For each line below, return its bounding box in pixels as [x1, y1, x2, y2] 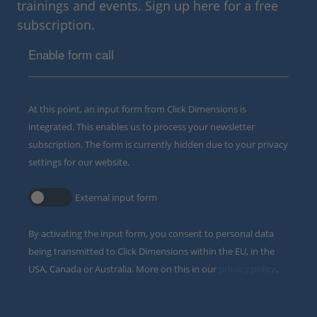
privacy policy [219, 262, 276, 275]
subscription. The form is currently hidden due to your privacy [28, 137, 288, 151]
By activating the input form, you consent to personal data [28, 226, 274, 240]
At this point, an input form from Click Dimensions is [28, 102, 246, 115]
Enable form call [28, 45, 114, 63]
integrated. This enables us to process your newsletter [28, 120, 255, 133]
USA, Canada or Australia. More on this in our [28, 262, 219, 275]
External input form [75, 190, 157, 204]
